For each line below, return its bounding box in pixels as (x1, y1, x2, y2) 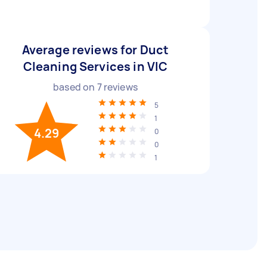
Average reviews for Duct (21, 42, 169, 58)
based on (53, 80, 97, 94)
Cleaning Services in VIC (23, 58, 168, 74)
